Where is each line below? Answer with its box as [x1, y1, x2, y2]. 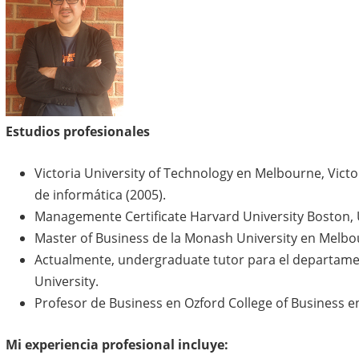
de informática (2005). [34, 186, 166, 204]
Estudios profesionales [5, 123, 150, 140]
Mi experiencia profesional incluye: [5, 336, 228, 353]
